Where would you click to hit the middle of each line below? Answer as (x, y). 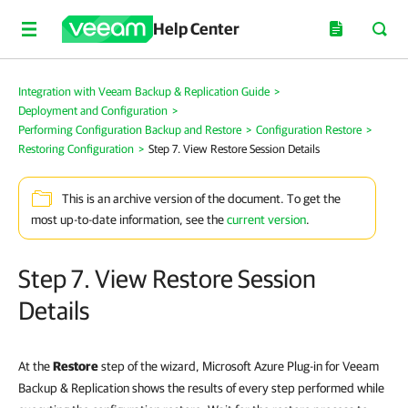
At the (36, 366)
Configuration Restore (309, 130)
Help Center (196, 29)
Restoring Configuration (76, 149)
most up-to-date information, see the (129, 219)
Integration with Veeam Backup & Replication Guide (144, 92)
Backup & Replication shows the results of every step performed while (201, 388)
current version (266, 219)
